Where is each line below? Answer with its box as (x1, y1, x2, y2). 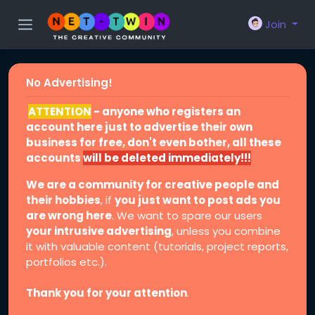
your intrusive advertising (26, 224, 172, 238)
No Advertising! (26, 75, 112, 90)
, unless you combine (172, 224, 281, 238)
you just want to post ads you (115, 193, 281, 207)
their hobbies (26, 193, 101, 207)
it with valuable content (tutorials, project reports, (26, 239, 288, 254)
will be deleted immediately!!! (83, 150, 251, 165)
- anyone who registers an (91, 104, 240, 119)
